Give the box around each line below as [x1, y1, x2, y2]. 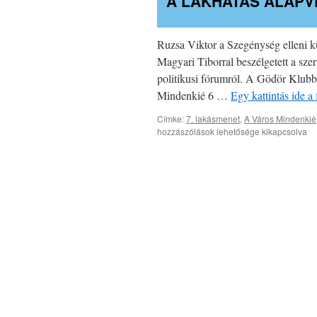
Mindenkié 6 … [157, 88, 231, 103]
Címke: [157, 113, 184, 125]
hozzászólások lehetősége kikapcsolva [157, 125, 307, 138]
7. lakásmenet [186, 113, 240, 125]
